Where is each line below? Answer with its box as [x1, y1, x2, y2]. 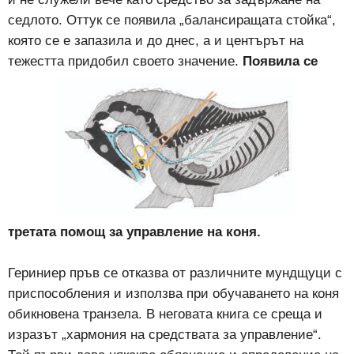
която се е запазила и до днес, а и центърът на [8, 33, 303, 49]
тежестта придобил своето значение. [8, 54, 243, 70]
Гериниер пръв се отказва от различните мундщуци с [8, 265, 342, 281]
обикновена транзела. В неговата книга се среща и [8, 307, 322, 322]
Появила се [243, 54, 318, 70]
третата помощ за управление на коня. [8, 224, 261, 240]
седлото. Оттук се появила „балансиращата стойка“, [8, 13, 340, 28]
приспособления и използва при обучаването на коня [8, 286, 339, 302]
